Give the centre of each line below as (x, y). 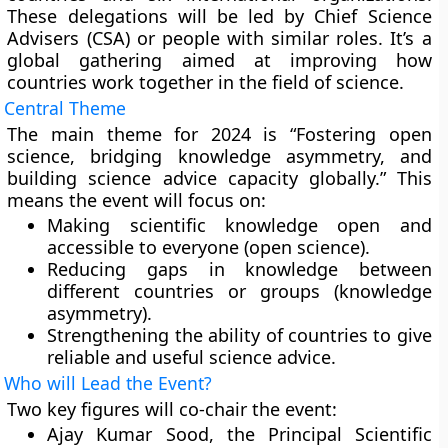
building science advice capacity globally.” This (219, 178)
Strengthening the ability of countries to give (239, 335)
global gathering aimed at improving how (219, 60)
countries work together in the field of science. (206, 82)
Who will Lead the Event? (108, 383)
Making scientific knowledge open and (239, 225)
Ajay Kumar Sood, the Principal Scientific (239, 434)
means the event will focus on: (137, 200)
